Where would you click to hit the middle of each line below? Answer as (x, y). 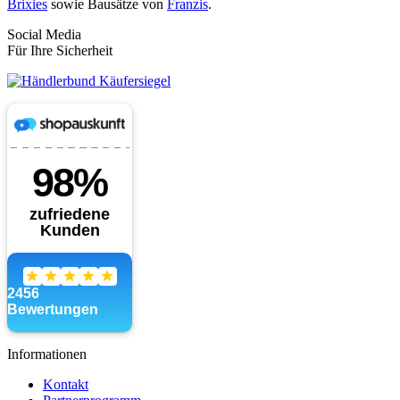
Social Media (44, 35)
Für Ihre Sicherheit (60, 51)
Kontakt (66, 384)
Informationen (47, 354)
